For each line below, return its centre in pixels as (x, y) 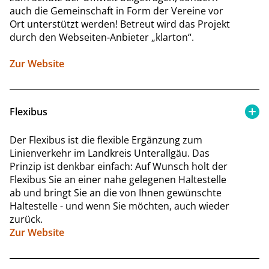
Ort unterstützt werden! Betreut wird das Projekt (120, 24)
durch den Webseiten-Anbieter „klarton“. (102, 37)
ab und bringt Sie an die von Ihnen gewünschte (116, 192)
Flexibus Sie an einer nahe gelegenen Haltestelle (118, 179)
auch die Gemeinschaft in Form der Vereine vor (116, 11)
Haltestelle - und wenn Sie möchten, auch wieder (119, 206)
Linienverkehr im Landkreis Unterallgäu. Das (110, 153)
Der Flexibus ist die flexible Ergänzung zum (106, 140)
